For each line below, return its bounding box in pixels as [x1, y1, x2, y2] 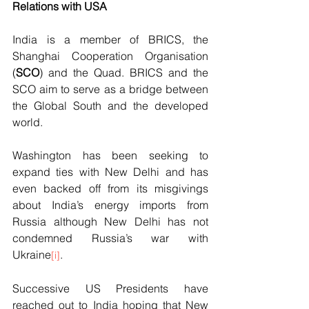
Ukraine [12, 248, 51, 262]
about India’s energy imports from [12, 198, 208, 212]
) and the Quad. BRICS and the [39, 66, 208, 80]
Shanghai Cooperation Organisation [12, 49, 208, 63]
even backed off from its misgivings [12, 181, 208, 196]
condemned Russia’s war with [12, 231, 208, 246]
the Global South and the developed [12, 99, 208, 113]
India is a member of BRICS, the [12, 32, 208, 47]
